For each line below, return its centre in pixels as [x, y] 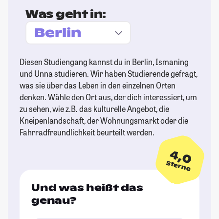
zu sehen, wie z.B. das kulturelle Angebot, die [94, 109]
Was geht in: [66, 14]
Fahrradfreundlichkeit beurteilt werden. [87, 132]
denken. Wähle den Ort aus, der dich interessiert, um [108, 97]
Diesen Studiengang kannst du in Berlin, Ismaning [104, 62]
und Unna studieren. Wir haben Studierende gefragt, [109, 74]
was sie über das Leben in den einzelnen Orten [98, 86]
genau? [54, 201]
